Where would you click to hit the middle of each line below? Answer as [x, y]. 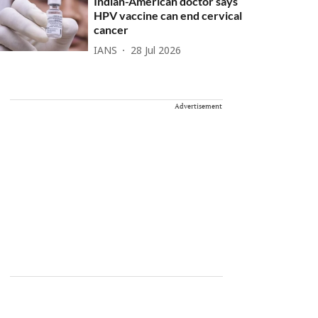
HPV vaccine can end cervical [168, 15]
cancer [111, 29]
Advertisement [198, 106]
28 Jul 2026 [156, 51]
